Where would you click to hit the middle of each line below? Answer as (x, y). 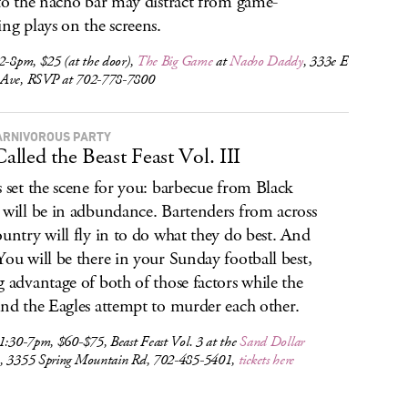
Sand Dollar (272, 342)
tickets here (266, 360)
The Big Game (174, 61)
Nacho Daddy (266, 61)
